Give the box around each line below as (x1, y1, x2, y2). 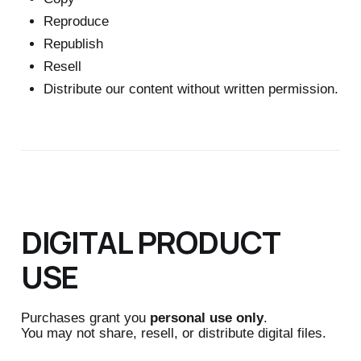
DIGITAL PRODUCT (20, 220, 280, 263)
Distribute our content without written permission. (43, 81, 338, 97)
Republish (43, 35, 103, 52)
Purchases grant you (20, 309, 150, 326)
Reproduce (43, 13, 109, 29)
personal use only (149, 309, 263, 326)
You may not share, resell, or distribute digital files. (20, 325, 326, 341)
